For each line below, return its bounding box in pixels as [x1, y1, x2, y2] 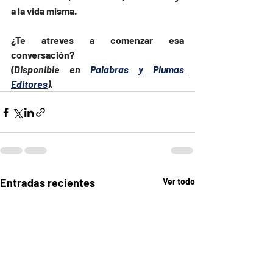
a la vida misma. [11, 5, 77, 17]
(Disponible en [11, 63, 90, 76]
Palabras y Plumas [90, 63, 184, 76]
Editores [11, 78, 48, 90]
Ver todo [163, 176, 195, 187]
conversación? [11, 49, 74, 61]
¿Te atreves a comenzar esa [11, 34, 184, 46]
